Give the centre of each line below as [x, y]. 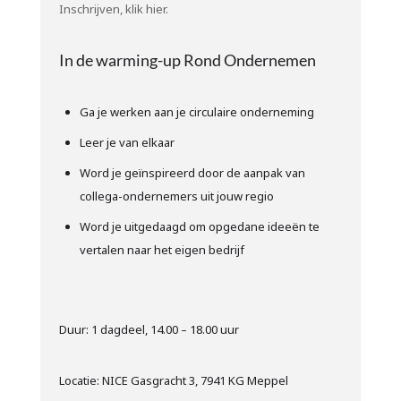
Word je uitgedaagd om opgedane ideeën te [199, 226]
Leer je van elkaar [127, 142]
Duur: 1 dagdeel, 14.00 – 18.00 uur [149, 329]
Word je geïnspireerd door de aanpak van [192, 172]
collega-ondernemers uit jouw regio [176, 196]
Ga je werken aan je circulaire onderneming [196, 111]
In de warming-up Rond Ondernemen [187, 60]
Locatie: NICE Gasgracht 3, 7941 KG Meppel [173, 380]
